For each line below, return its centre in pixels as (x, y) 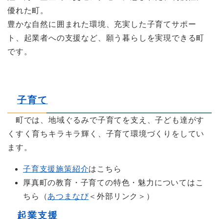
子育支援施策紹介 (56, 169)
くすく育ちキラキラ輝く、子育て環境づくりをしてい (106, 134)
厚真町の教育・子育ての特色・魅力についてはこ (113, 183)
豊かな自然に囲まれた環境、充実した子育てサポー (102, 24)
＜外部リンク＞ (118, 196)
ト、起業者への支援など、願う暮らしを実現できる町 (106, 38)
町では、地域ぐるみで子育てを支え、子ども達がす (106, 120)
